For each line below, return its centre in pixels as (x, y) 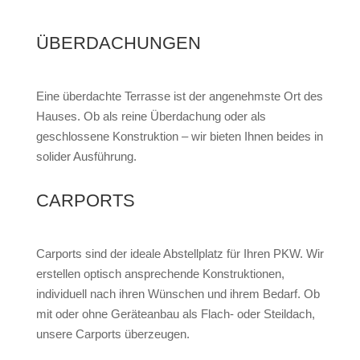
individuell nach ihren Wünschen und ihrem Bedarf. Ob (178, 294)
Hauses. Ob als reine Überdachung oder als (151, 117)
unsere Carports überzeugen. (112, 334)
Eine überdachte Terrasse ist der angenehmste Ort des (179, 96)
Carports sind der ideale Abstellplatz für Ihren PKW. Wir (180, 254)
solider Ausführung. (86, 157)
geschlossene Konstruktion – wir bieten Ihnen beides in (179, 137)
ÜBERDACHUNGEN (118, 43)
